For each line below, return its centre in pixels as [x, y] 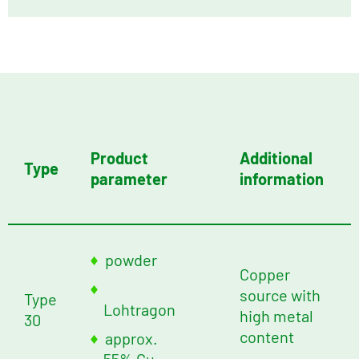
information [282, 179]
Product [119, 158]
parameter [129, 179]
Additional [276, 158]
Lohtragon [139, 310]
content [267, 337]
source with [280, 295]
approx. [131, 339]
